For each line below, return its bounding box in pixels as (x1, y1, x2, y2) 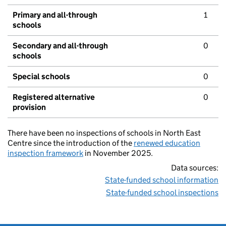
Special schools (13, 72, 70, 82)
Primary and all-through (13, 10, 97, 20)
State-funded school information (105, 175, 218, 185)
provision (13, 102, 46, 112)
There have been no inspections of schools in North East (8, 128, 201, 138)
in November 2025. (83, 148, 153, 158)
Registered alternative (13, 92, 95, 102)
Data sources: (171, 163, 218, 173)
